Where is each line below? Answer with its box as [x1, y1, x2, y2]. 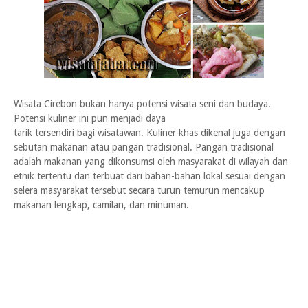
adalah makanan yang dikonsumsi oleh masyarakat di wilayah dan [14, 156, 288, 167]
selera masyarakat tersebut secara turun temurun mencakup [14, 185, 265, 196]
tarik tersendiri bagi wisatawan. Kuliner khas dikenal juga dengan [14, 127, 285, 138]
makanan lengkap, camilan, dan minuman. [14, 199, 189, 210]
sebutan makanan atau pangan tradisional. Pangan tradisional [14, 142, 274, 153]
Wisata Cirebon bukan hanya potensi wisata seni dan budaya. [14, 98, 271, 109]
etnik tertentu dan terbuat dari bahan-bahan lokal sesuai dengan [14, 170, 285, 181]
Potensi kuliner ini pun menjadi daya [14, 113, 166, 124]
